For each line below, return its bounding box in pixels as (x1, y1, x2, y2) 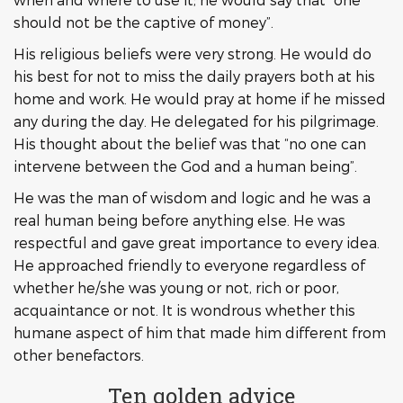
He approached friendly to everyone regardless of (13, 256, 365, 273)
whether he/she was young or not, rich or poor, (13, 279, 339, 296)
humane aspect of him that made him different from (13, 324, 386, 341)
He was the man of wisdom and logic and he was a (13, 189, 371, 206)
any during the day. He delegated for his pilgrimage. (13, 112, 379, 130)
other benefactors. (13, 346, 144, 363)
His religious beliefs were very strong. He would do (13, 45, 372, 62)
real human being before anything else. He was (13, 211, 345, 228)
